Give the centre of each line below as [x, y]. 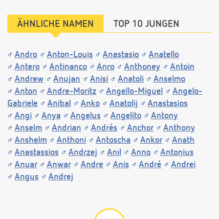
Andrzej [83, 152]
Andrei [183, 164]
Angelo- [187, 91]
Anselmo [169, 79]
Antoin [182, 67]
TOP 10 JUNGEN [146, 24]
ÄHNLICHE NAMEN [55, 24]
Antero [27, 67]
